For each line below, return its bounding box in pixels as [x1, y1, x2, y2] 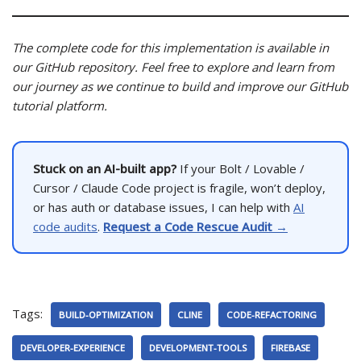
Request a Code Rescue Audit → [103, 218, 288, 235]
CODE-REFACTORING [226, 309, 317, 322]
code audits [33, 218, 98, 235]
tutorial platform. [12, 98, 107, 114]
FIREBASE [271, 342, 310, 355]
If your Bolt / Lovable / [176, 160, 305, 177]
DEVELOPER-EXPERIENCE [20, 342, 125, 355]
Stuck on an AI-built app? [33, 160, 176, 177]
